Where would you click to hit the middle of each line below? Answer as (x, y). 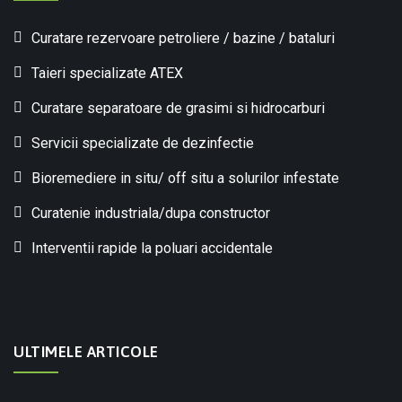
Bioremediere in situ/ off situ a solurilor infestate (185, 178)
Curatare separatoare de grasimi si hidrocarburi (178, 108)
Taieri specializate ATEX (107, 73)
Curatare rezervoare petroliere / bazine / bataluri (183, 38)
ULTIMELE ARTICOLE (86, 352)
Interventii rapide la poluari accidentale (152, 248)
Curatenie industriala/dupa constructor (151, 213)
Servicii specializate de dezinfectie (143, 143)
